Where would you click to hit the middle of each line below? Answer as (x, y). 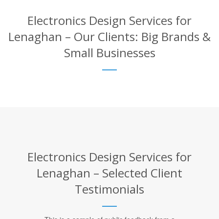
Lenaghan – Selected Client (109, 173)
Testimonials (109, 189)
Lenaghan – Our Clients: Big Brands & (109, 36)
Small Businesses (109, 52)
